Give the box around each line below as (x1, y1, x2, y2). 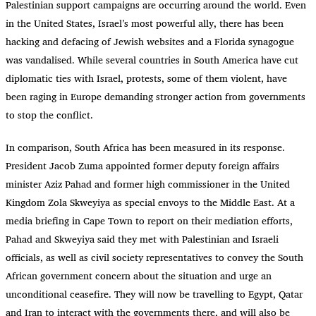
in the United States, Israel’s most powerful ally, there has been (6, 15, 284, 32)
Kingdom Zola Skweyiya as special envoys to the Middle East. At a (6, 194, 295, 211)
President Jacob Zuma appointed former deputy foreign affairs (6, 157, 279, 174)
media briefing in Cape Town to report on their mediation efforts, (6, 212, 293, 229)
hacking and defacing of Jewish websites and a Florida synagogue (6, 33, 294, 50)
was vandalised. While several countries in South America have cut (6, 51, 298, 68)
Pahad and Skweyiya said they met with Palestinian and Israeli (6, 231, 279, 248)
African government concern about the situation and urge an (6, 267, 272, 284)
